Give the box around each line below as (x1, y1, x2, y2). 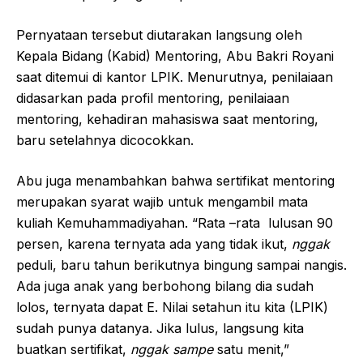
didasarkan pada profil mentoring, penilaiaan (16, 89, 289, 106)
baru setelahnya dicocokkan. (16, 131, 194, 148)
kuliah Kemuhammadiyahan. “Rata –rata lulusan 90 (16, 214, 333, 231)
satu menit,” (213, 340, 289, 357)
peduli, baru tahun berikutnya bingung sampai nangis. (16, 256, 347, 273)
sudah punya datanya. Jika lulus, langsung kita (16, 319, 304, 336)
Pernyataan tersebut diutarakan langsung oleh (16, 26, 302, 43)
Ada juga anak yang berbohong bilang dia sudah (16, 277, 314, 294)
